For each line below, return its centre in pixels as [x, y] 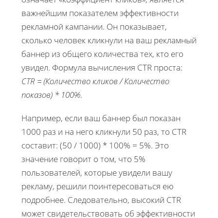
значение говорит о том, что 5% [83, 159]
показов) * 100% [51, 94]
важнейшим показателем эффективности [100, 13]
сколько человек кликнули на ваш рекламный [109, 40]
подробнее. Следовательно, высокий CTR [101, 200]
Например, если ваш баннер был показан [101, 118]
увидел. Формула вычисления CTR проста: [102, 67]
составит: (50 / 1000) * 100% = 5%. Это [95, 145]
